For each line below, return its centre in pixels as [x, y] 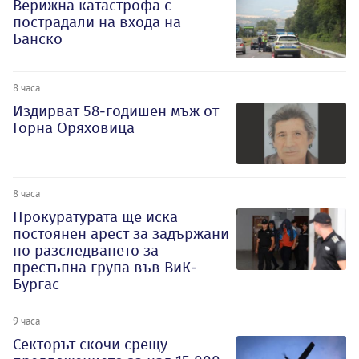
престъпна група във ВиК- [105, 267]
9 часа [26, 320]
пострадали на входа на [97, 22]
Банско [38, 38]
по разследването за [86, 250]
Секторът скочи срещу [90, 344]
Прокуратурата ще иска [95, 216]
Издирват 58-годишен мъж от [116, 111]
